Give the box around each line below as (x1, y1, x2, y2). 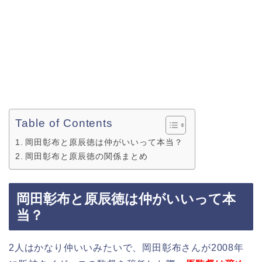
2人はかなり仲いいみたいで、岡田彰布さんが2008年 (9, 242, 244, 253)
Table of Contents (15, 117, 113, 130)
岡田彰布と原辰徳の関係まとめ (25, 151, 148, 161)
